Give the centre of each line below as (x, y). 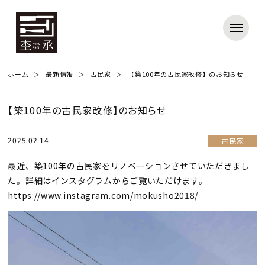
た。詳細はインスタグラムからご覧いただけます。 (108, 180)
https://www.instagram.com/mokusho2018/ (103, 195)
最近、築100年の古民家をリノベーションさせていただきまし (129, 166)
